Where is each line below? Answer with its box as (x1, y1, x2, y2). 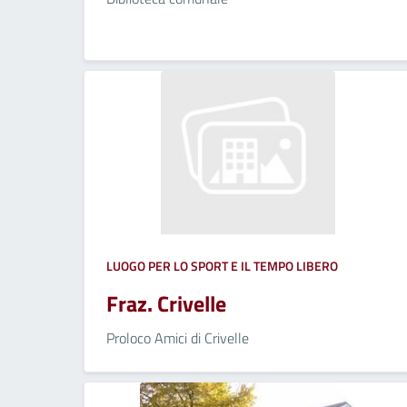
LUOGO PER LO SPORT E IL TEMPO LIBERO (106, 255, 338, 275)
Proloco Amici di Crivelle (106, 326, 249, 349)
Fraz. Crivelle (106, 286, 226, 320)
